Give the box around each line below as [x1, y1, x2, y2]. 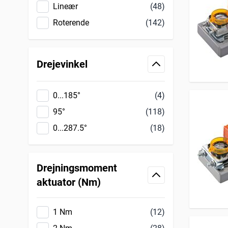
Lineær [53, 2, 78, 12]
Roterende [53, 18, 89, 28]
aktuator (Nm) [37, 176, 101, 189]
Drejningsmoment [37, 162, 117, 175]
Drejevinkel [37, 58, 88, 71]
